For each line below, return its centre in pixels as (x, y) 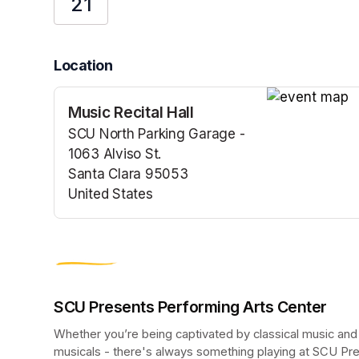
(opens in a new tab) (134, 214)
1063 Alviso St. (115, 154)
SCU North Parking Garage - (157, 134)
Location (83, 66)
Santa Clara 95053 (128, 174)
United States (111, 194)
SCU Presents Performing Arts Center (190, 307)
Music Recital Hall (131, 113)
